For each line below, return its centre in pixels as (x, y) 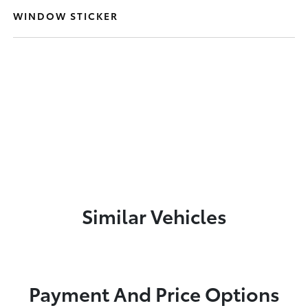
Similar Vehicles (154, 215)
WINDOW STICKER (66, 15)
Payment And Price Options (154, 293)
